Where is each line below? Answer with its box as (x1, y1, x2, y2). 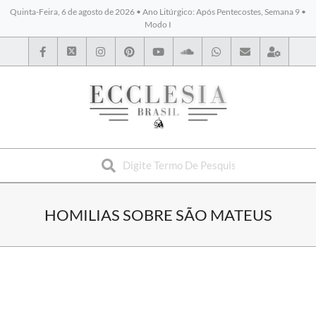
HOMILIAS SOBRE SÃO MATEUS (44, 205, 272, 224)
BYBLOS (10, 134, 143, 174)
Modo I (145, 19, 171, 30)
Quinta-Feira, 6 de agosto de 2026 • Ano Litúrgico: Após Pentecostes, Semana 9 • (10, 6, 306, 17)
